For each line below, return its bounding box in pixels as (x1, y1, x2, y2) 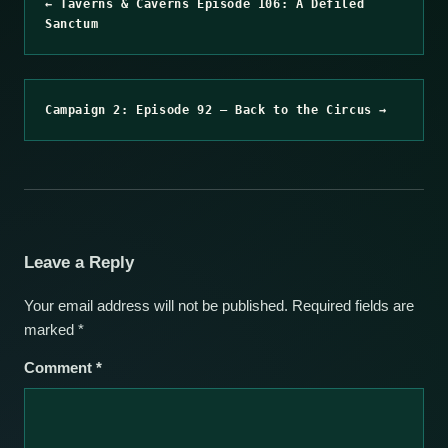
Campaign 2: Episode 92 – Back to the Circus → (45, 102, 387, 117)
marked (24, 321, 78, 338)
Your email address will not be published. (24, 297, 288, 314)
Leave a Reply (24, 252, 134, 272)
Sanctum (45, 16, 99, 31)
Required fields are (292, 297, 414, 314)
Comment (24, 360, 96, 377)
